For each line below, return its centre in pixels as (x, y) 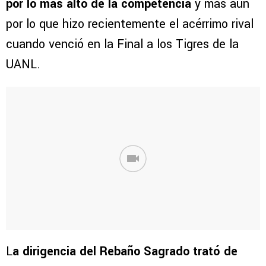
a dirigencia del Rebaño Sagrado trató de (125, 252)
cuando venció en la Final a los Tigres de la (122, 45)
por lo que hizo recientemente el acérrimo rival (130, 24)
